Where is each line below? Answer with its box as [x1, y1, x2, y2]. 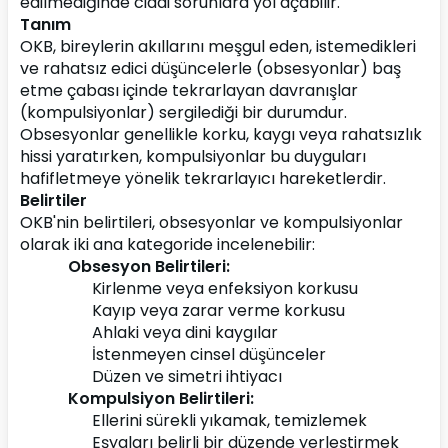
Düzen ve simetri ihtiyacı [92, 365, 282, 388]
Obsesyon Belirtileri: [68, 255, 230, 278]
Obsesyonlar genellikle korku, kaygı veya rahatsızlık [20, 123, 422, 146]
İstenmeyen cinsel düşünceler [92, 343, 326, 366]
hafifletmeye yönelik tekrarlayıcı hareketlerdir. [20, 167, 386, 190]
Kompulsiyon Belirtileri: [68, 387, 254, 410]
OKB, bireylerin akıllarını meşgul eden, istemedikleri [20, 35, 416, 58]
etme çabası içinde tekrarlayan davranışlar [20, 79, 358, 102]
